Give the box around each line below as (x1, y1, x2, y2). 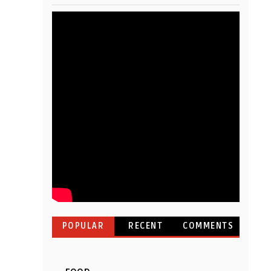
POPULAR (62, 221, 105, 232)
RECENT (128, 221, 163, 232)
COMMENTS (183, 221, 234, 232)
